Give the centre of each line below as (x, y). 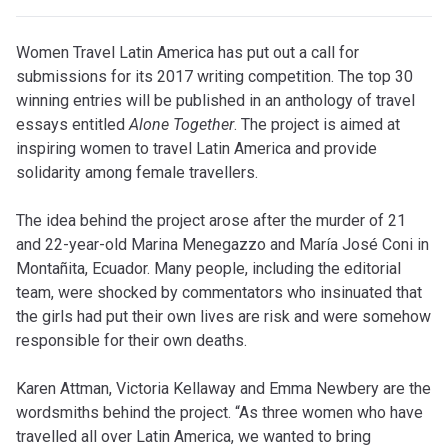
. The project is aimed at (317, 124)
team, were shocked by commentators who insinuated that (219, 292)
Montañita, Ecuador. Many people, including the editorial (208, 268)
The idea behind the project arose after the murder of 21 (211, 220)
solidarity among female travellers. (139, 172)
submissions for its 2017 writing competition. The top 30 (214, 76)
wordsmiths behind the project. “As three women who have (219, 412)
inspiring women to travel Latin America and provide (196, 148)
